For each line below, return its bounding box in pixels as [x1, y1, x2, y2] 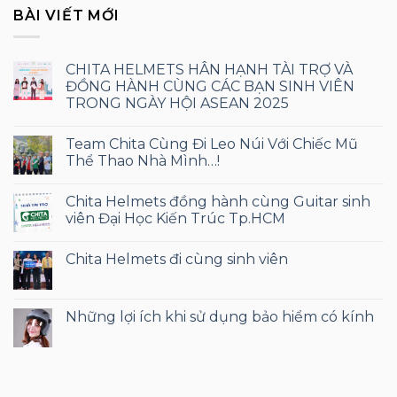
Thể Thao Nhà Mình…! [66, 152, 220, 170]
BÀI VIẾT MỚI [13, 6, 120, 24]
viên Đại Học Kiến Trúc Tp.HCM [66, 210, 285, 228]
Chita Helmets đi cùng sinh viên [66, 251, 288, 269]
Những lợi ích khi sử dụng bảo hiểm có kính [66, 308, 374, 326]
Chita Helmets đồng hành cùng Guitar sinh [66, 193, 370, 211]
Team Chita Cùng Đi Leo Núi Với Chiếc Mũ [66, 136, 358, 153]
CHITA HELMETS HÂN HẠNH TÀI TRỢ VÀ [66, 61, 353, 79]
